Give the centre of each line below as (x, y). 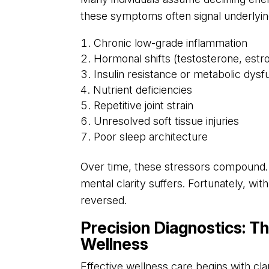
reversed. (104, 201)
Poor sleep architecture (151, 137)
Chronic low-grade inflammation (171, 43)
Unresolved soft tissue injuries (167, 121)
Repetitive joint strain (144, 106)
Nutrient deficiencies (143, 90)
